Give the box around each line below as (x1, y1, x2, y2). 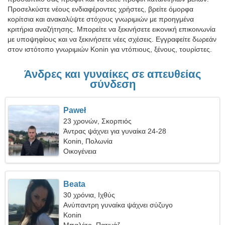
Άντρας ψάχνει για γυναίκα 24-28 (63, 127, 167, 135)
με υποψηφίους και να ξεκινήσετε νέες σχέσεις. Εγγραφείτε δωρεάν (8, 35, 216, 43)
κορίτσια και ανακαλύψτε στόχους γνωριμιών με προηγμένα (8, 15, 194, 23)
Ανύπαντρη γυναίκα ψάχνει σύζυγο (63, 201, 173, 209)
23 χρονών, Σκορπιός (63, 117, 132, 125)
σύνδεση (89, 78, 136, 90)
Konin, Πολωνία (63, 137, 113, 145)
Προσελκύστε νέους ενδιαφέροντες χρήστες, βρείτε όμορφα (8, 5, 193, 13)
